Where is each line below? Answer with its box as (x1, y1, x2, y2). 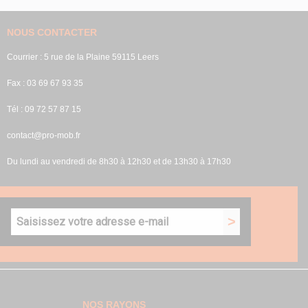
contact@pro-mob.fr (6, 131, 80, 140)
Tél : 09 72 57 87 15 (6, 104, 81, 114)
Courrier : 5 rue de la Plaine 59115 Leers (6, 52, 159, 62)
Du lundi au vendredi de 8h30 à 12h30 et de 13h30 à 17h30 (6, 157, 231, 166)
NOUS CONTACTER (6, 27, 97, 38)
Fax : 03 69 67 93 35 (6, 78, 83, 88)
